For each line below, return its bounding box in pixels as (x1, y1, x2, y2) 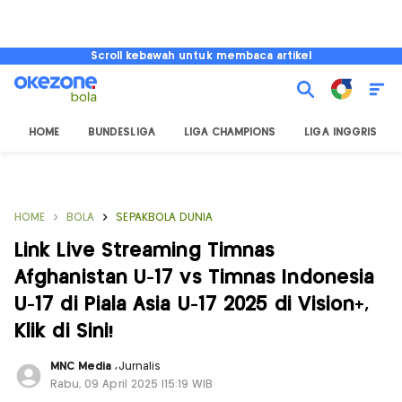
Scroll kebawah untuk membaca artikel (90, 51, 312, 61)
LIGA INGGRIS (304, 127, 377, 137)
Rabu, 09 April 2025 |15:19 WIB (50, 380, 214, 389)
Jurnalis (118, 362, 161, 371)
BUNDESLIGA (88, 127, 155, 137)
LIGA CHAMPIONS (183, 127, 276, 137)
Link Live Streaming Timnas (14, 241, 275, 260)
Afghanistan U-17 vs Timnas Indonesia (14, 268, 375, 287)
